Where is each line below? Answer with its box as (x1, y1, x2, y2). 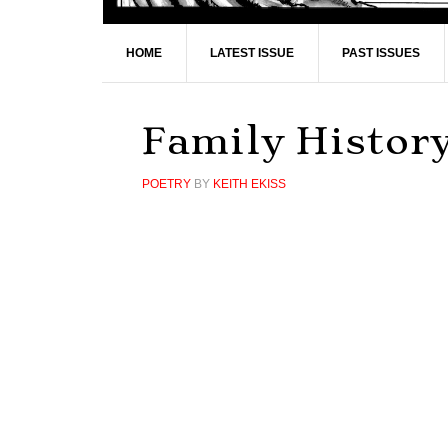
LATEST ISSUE (210, 46, 294, 60)
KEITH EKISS (213, 177, 286, 191)
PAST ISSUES (342, 46, 420, 60)
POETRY (142, 177, 191, 191)
